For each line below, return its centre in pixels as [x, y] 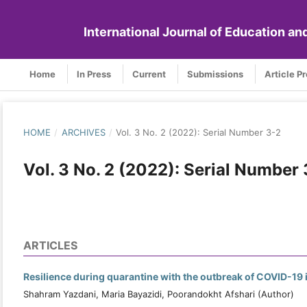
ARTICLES [50, 245]
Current [149, 74]
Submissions [215, 74]
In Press [94, 74]
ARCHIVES [83, 132]
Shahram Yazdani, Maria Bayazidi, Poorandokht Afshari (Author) [159, 294]
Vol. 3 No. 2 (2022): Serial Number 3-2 [199, 132]
